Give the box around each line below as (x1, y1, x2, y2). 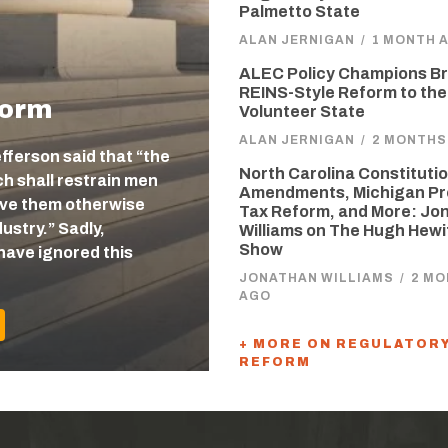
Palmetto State (239, 3, 360, 20)
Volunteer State (239, 103, 365, 120)
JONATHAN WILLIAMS (239, 271, 394, 285)
